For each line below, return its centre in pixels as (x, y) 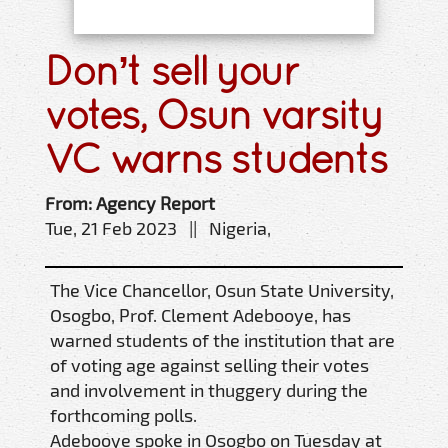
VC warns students (216, 158)
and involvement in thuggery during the (209, 389)
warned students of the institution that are (222, 339)
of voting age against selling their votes (209, 364)
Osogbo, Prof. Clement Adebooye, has (200, 314)
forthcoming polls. (123, 414)
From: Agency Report (130, 202)
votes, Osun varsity (214, 114)
